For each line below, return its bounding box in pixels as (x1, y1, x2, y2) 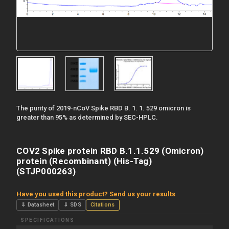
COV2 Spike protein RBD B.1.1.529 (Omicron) (16, 145, 204, 156)
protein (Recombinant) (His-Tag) (16, 155, 152, 166)
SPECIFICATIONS (20, 217, 74, 223)
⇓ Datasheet (21, 201, 55, 208)
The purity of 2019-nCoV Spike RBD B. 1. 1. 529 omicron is (16, 104, 191, 112)
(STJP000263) (16, 166, 76, 176)
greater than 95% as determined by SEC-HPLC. (16, 113, 158, 121)
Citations (90, 201, 115, 208)
